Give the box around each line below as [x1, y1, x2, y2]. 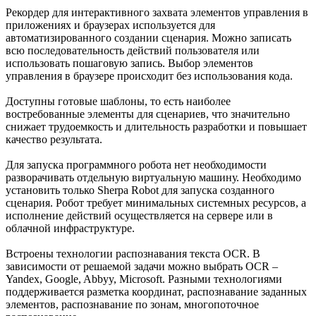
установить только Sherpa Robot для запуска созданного [6, 183, 274, 196]
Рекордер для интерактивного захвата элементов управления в [6, 6, 308, 18]
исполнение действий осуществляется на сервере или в [6, 209, 273, 221]
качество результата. [6, 133, 102, 145]
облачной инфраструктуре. [6, 221, 135, 234]
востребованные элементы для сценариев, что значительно [6, 107, 290, 120]
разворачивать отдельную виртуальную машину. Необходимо [6, 171, 301, 183]
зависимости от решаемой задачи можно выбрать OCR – [6, 260, 278, 272]
